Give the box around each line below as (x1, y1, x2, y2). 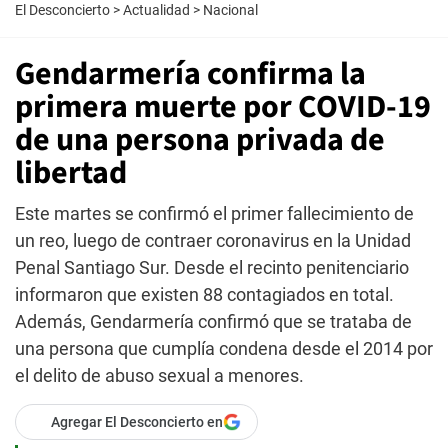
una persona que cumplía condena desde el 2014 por (15, 338, 433, 359)
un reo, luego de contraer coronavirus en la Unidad (15, 230, 411, 251)
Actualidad (123, 2, 190, 18)
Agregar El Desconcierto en (51, 414, 223, 430)
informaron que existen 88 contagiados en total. (15, 284, 394, 305)
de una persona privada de (15, 117, 385, 163)
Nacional (203, 2, 258, 18)
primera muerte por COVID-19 (15, 84, 431, 130)
